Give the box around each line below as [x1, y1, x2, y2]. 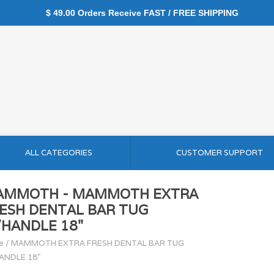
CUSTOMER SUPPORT [176, 147, 263, 158]
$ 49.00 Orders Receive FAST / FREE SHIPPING [35, 8, 239, 18]
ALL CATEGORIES [24, 147, 92, 158]
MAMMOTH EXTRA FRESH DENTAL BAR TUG [11, 238, 184, 248]
